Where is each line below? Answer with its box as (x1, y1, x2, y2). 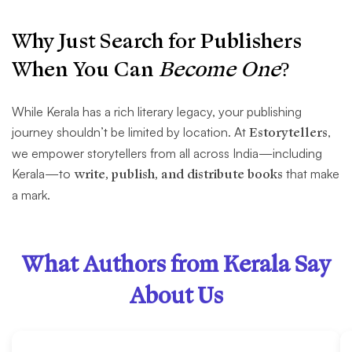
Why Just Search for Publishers (12, 27, 302, 56)
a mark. (12, 187, 50, 203)
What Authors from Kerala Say (20, 250, 332, 280)
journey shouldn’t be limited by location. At (12, 124, 249, 141)
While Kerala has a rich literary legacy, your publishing (12, 104, 302, 120)
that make (283, 166, 339, 182)
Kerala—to (12, 166, 74, 182)
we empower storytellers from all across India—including (12, 145, 322, 162)
